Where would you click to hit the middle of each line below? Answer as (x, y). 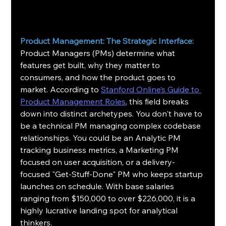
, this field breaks (158, 101)
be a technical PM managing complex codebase (112, 125)
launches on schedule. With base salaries (98, 186)
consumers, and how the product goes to (99, 77)
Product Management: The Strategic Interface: (107, 41)
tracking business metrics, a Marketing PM (101, 150)
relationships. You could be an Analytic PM (102, 137)
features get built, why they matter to (91, 65)
